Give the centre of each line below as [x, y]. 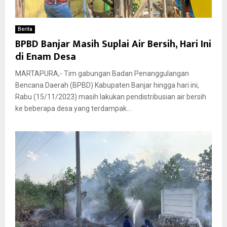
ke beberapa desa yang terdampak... [73, 109]
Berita [25, 29]
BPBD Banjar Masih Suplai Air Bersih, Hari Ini [113, 44]
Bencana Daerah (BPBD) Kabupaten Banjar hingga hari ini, [107, 85]
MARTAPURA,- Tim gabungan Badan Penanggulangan [102, 74]
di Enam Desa [46, 57]
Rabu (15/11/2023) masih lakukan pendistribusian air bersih [111, 97]
